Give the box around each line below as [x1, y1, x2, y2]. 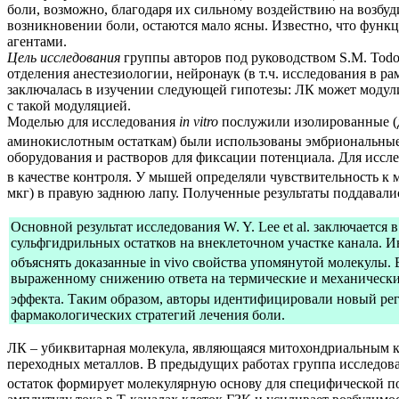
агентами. [7, 33, 67, 49]
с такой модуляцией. [7, 97, 131, 113]
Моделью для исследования [7, 113, 179, 129]
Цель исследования [7, 49, 120, 65]
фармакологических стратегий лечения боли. [11, 306, 285, 322]
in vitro [179, 113, 218, 129]
